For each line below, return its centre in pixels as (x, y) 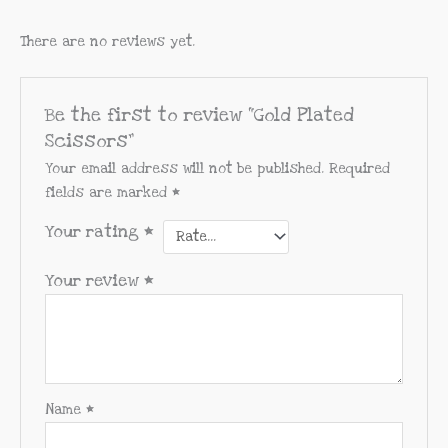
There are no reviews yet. (107, 42)
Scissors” (90, 140)
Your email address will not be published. (185, 168)
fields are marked (109, 192)
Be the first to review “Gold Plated (200, 114)
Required (360, 168)
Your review (95, 281)
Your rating (95, 231)
